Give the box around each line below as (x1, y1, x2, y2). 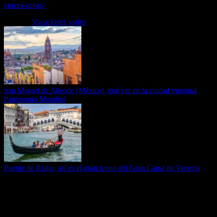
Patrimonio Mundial (4, 94, 65, 103)
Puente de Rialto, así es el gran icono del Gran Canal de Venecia (4, 163, 200, 172)
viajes (68, 17, 86, 26)
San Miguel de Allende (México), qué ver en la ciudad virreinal (4, 86, 197, 94)
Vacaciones (32, 17, 66, 26)
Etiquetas (4, 17, 32, 26)
